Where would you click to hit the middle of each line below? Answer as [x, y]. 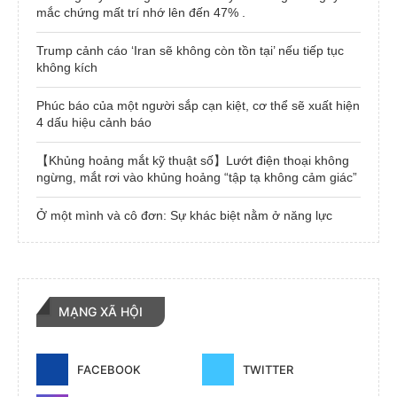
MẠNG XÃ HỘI [101, 311]
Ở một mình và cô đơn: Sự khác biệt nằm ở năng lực [184, 215]
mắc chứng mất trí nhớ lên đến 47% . [141, 12]
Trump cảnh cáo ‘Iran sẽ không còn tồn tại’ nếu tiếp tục [190, 50]
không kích [67, 67]
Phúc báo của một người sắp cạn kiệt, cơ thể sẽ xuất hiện [198, 105]
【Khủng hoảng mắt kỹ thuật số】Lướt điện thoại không [193, 160]
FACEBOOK [109, 369]
